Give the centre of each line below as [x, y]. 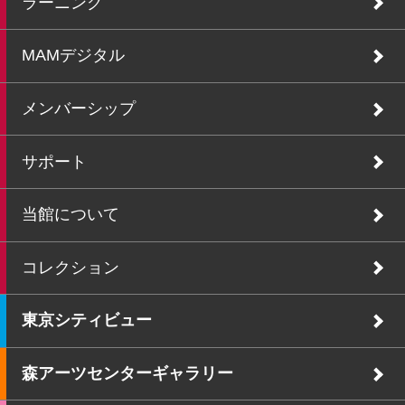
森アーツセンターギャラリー [127, 373]
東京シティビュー [86, 320]
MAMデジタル [73, 56]
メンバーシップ [78, 109]
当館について [70, 215]
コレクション [70, 267]
